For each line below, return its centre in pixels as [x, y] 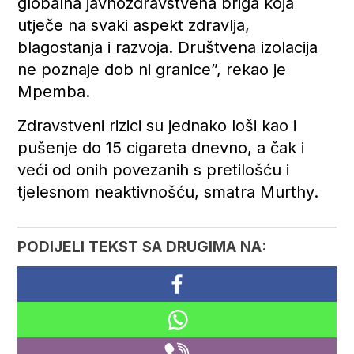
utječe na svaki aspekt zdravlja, [134, 25]
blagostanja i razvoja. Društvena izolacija [168, 47]
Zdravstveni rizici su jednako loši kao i [157, 125]
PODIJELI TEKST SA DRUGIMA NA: [142, 247]
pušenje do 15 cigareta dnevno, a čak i [161, 147]
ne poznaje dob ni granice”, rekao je [152, 69]
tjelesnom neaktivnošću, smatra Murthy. [168, 192]
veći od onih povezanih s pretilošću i [154, 169]
